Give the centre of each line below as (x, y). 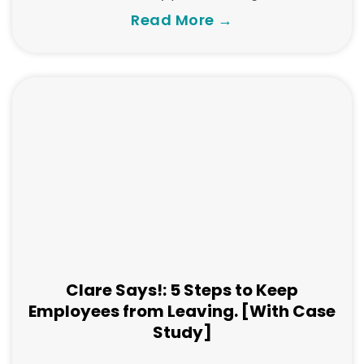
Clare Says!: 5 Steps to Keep (182, 290)
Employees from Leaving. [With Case (182, 311)
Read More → (182, 20)
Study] (182, 332)
